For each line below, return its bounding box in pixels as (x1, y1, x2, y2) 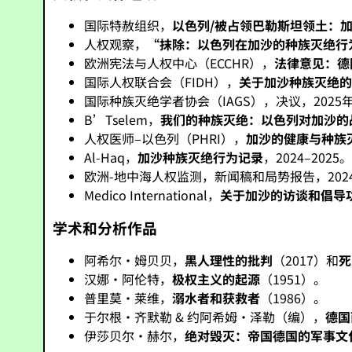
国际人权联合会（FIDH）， (84, 72, 240, 91)
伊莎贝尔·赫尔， (84, 326, 185, 345)
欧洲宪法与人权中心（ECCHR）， (84, 53, 275, 72)
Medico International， (84, 185, 221, 204)
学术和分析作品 (53, 217, 158, 238)
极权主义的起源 (172, 269, 261, 288)
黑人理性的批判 (185, 251, 273, 269)
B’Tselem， (84, 110, 161, 129)
